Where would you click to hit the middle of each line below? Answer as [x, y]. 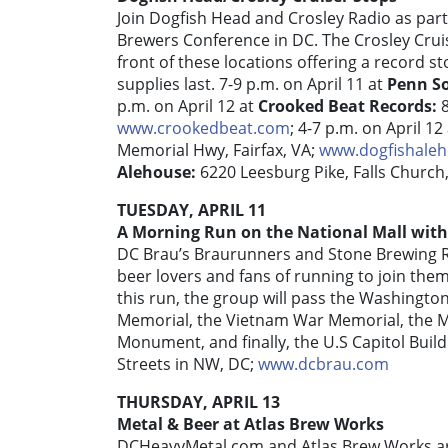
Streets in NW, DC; [187, 364]
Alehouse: [158, 172]
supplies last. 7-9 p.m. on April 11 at [252, 84]
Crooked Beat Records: [349, 106]
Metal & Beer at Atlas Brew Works [250, 424]
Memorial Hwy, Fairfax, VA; [218, 150]
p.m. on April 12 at [187, 106]
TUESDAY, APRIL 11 [191, 210]
